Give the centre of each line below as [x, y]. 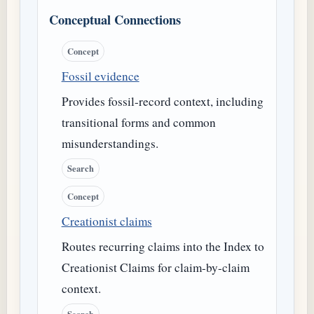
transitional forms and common [138, 122]
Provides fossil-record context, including [162, 101]
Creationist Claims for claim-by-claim [155, 267]
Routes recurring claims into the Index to [163, 246]
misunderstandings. [110, 143]
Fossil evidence [100, 76]
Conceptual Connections [115, 20]
